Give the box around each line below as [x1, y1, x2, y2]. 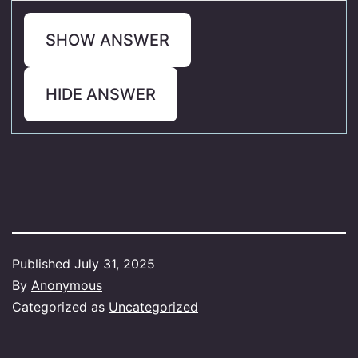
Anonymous [31, 276, 102, 293]
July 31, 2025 [74, 255, 155, 272]
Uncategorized [109, 298, 198, 315]
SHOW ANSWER [46, 30, 169, 50]
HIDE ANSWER [46, 84, 156, 104]
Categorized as [12, 298, 109, 315]
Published [12, 255, 74, 272]
